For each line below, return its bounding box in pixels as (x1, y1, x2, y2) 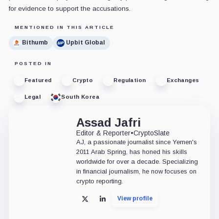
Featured (24, 77, 52, 84)
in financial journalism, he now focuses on (76, 167, 197, 175)
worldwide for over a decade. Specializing (76, 157, 198, 165)
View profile (117, 195, 153, 202)
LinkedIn (102, 198, 132, 206)
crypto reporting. (76, 177, 123, 185)
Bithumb (22, 39, 48, 46)
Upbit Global (66, 39, 105, 46)
